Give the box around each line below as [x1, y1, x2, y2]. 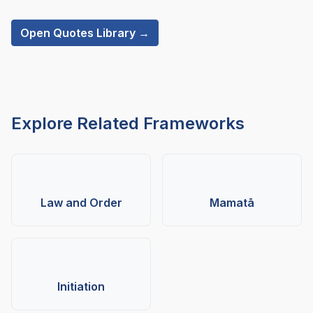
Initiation [57, 279, 105, 294]
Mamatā [210, 195, 254, 210]
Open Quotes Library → [20, 25, 150, 40]
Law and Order [40, 195, 122, 210]
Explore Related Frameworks [11, 112, 245, 133]
